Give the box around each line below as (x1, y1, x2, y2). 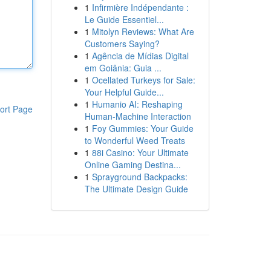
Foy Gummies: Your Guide (91, 122, 194, 134)
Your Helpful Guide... (84, 86, 164, 98)
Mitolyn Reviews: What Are (91, 25, 194, 38)
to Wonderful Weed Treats (84, 134, 185, 146)
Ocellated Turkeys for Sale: (91, 74, 195, 86)
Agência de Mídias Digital (91, 50, 189, 62)
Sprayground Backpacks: (91, 171, 188, 183)
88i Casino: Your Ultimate (91, 146, 189, 158)
